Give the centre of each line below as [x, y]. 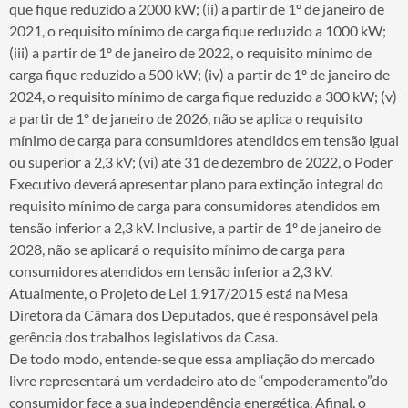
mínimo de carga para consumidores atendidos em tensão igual [204, 139]
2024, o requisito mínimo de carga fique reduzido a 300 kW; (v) [203, 96]
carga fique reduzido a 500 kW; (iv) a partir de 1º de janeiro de [199, 74]
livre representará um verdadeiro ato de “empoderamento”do [199, 380]
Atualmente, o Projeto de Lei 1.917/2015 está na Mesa [178, 292]
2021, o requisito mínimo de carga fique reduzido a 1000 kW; [198, 30]
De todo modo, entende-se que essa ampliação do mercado [192, 358]
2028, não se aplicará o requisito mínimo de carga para [177, 249]
